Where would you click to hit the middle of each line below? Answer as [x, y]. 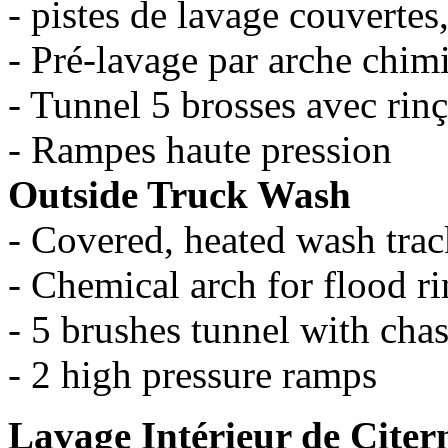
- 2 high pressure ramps [192, 374]
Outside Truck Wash [179, 194]
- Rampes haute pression [200, 149]
